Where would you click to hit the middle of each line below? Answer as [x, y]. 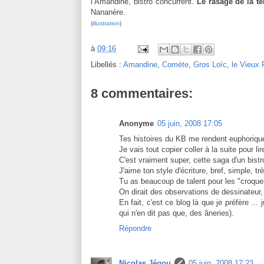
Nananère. [108, 12]
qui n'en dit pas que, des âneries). [176, 213]
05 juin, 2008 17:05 [190, 123]
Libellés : [107, 64]
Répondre [135, 228]
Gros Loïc [210, 64]
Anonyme [136, 123]
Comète [175, 64]
